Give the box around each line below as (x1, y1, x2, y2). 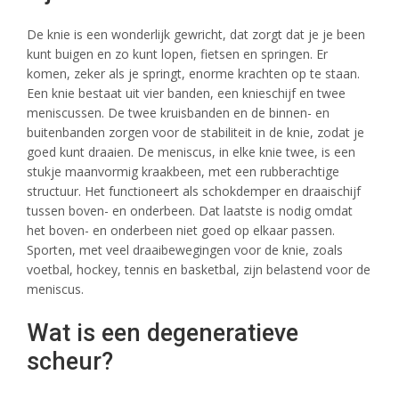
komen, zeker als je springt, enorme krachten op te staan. (27, 65, 360, 82)
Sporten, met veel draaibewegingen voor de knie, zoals (27, 241, 343, 258)
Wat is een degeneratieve (27, 319, 298, 347)
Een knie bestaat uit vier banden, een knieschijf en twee (27, 85, 346, 102)
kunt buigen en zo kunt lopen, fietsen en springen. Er (27, 45, 328, 62)
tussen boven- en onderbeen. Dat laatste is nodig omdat (27, 202, 353, 219)
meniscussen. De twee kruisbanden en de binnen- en (27, 104, 330, 121)
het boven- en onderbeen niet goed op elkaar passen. (27, 222, 335, 239)
